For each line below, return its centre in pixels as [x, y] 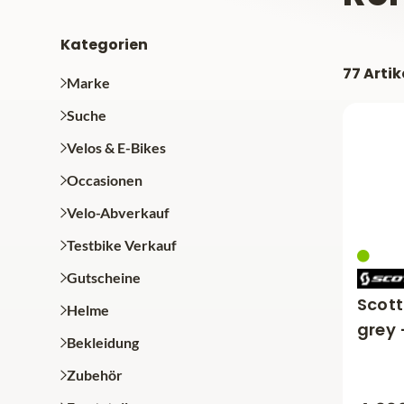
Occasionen [104, 180]
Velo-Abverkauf [118, 212]
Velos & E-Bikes [116, 147]
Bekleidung [102, 342]
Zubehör [94, 375]
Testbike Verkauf [121, 245]
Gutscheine [103, 277]
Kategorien [105, 45]
